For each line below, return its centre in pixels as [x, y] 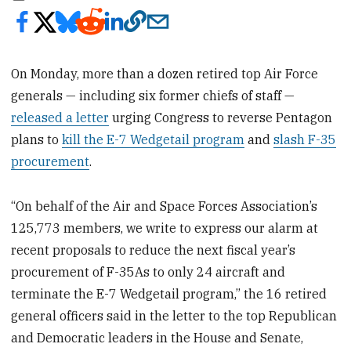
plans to [37, 139]
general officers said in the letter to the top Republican [174, 315]
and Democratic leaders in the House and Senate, [157, 337]
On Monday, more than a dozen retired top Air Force [165, 73]
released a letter [60, 117]
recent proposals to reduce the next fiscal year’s [154, 250]
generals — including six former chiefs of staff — [153, 95]
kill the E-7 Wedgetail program [154, 139]
